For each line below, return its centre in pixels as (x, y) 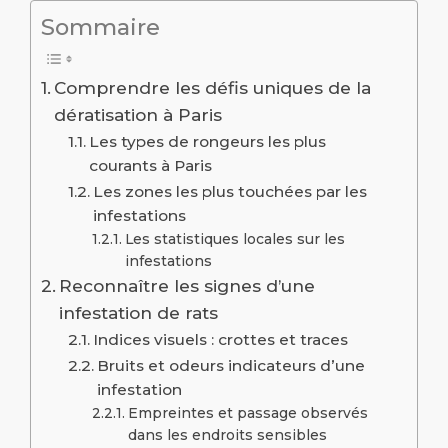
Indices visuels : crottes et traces (221, 340)
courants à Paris (151, 166)
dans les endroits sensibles (228, 435)
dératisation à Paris (138, 115)
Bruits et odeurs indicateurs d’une (231, 366)
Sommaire (100, 27)
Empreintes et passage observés (248, 413)
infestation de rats (139, 313)
